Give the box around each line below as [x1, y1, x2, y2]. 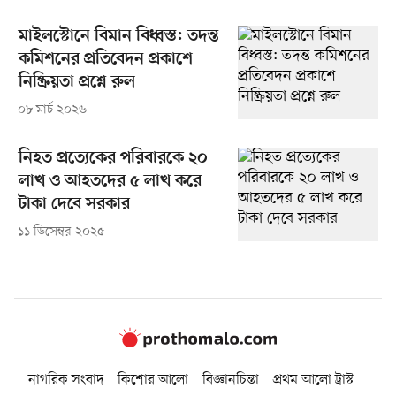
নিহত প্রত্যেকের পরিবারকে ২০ [18, 148, 208, 169]
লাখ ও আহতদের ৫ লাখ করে [18, 171, 202, 192]
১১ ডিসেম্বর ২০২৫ [17, 223, 104, 240]
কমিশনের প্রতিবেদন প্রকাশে [18, 49, 193, 70]
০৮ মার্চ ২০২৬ [17, 101, 87, 118]
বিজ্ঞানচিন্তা [202, 370, 259, 391]
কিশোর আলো [118, 370, 188, 391]
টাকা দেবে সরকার [18, 194, 130, 215]
